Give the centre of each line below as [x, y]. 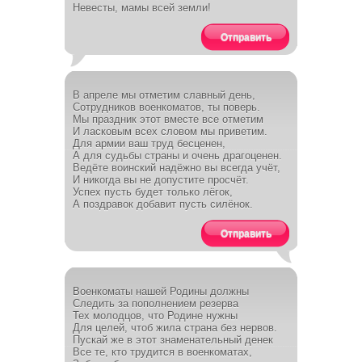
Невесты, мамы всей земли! [142, 8]
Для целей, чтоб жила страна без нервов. [175, 328]
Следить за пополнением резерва [156, 303]
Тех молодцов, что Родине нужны [155, 316]
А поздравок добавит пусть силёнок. [163, 204]
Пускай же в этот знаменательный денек [173, 340]
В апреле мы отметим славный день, [164, 95]
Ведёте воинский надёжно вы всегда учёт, [177, 168]
